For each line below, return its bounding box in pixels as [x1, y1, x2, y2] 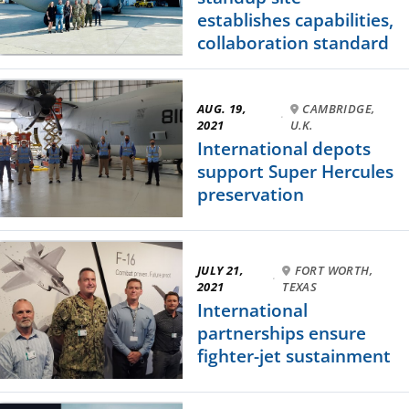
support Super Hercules [197, 159, 393, 184]
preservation [197, 182, 304, 206]
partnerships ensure [197, 320, 366, 345]
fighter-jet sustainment [197, 343, 391, 368]
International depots [197, 136, 371, 161]
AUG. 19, [197, 100, 247, 117]
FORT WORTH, [294, 261, 372, 278]
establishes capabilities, [197, 8, 393, 33]
